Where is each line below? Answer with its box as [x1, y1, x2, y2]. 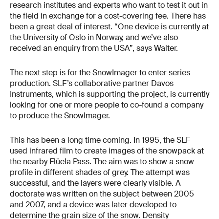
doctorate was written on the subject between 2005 [10, 188, 194, 199]
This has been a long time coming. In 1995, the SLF [10, 134, 190, 145]
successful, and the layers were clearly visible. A [10, 177, 181, 188]
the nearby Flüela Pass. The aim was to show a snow [10, 156, 194, 167]
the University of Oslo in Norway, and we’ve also [10, 32, 178, 43]
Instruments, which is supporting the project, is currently [10, 89, 209, 100]
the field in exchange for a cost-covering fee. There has [10, 11, 206, 22]
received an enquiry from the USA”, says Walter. [10, 43, 178, 54]
